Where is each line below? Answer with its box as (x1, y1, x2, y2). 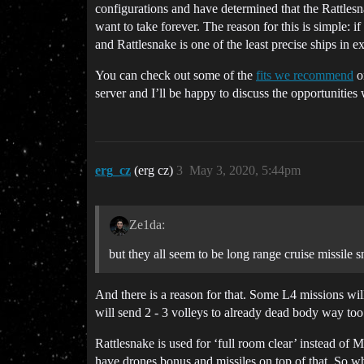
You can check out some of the (95, 68, 256, 82)
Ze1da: (128, 217, 165, 232)
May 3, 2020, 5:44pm (189, 163, 301, 177)
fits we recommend (256, 68, 353, 82)
